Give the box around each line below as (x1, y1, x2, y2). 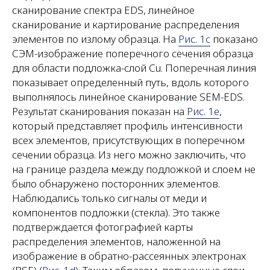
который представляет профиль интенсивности (12, 119, 242, 133)
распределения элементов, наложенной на (12, 234, 221, 248)
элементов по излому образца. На (12, 32, 178, 46)
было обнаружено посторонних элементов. (12, 177, 220, 190)
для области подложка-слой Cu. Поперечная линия (12, 61, 256, 75)
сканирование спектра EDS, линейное (12, 3, 195, 17)
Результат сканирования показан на (12, 104, 187, 118)
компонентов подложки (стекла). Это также (12, 206, 220, 219)
